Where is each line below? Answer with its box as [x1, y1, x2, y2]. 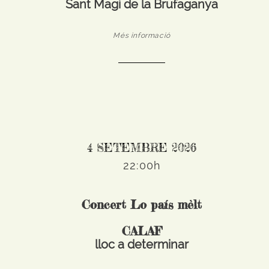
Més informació [113, 31, 171, 40]
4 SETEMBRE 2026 [87, 141, 197, 155]
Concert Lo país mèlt [82, 197, 202, 212]
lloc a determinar [95, 237, 189, 252]
